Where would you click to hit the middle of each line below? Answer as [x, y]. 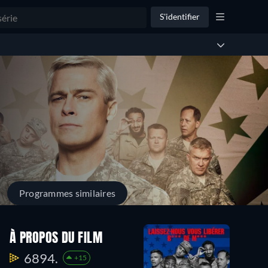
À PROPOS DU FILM [56, 238]
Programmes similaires [68, 193]
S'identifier [180, 16]
